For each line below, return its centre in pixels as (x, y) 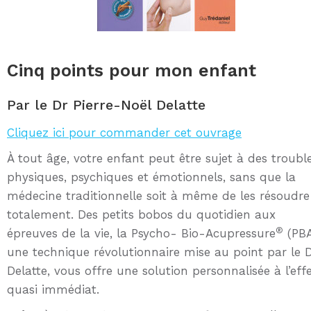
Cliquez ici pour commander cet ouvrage (124, 133)
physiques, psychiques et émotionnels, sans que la (151, 177)
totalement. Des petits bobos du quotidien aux (141, 215)
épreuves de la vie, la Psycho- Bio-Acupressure (141, 234)
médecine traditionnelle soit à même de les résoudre (158, 196)
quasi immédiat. (53, 290)
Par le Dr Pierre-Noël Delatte (106, 105)
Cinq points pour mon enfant (132, 71)
